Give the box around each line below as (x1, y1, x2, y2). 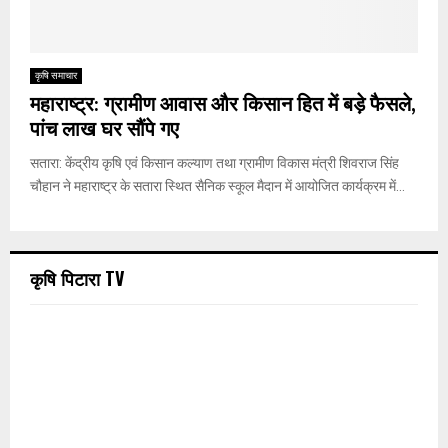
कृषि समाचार (35, 70, 77, 82)
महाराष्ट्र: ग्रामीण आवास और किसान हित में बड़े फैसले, (30, 88, 415, 123)
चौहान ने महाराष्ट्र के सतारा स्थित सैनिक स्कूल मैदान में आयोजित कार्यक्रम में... (30, 178, 405, 195)
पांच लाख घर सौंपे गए (30, 113, 179, 148)
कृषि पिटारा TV (30, 265, 124, 292)
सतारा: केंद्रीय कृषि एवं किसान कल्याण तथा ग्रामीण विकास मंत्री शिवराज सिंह (30, 155, 399, 172)
